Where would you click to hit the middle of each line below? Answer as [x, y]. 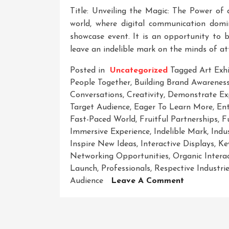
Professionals [126, 168]
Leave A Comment [147, 181]
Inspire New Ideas [103, 144]
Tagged [185, 70]
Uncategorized [139, 70]
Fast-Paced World [103, 119]
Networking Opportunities [119, 156]
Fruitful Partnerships [179, 119]
